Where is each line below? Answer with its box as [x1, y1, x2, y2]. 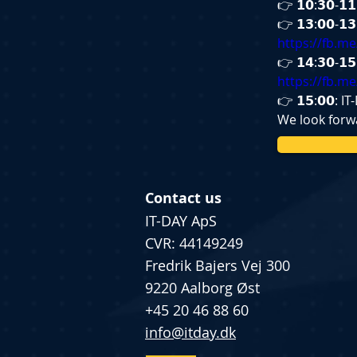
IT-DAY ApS [145, 211, 217, 230]
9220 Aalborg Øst [145, 278, 260, 297]
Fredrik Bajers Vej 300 [145, 256, 290, 275]
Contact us [145, 188, 226, 208]
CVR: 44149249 [145, 233, 243, 253]
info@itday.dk [145, 323, 236, 342]
